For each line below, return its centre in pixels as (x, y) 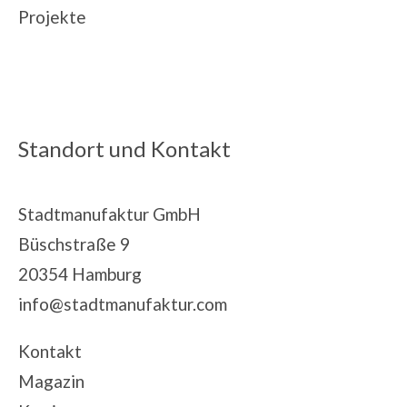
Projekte (52, 17)
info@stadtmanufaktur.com (123, 303)
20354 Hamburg (80, 273)
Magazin (51, 381)
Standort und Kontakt (124, 149)
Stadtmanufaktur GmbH (109, 213)
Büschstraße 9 (74, 243)
